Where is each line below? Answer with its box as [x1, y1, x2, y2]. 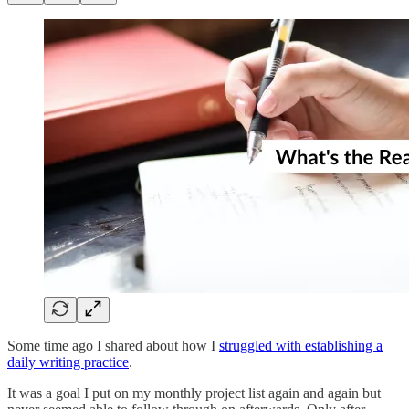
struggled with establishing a [219, 337, 383, 353]
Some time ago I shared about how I [7, 337, 219, 353]
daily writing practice [7, 353, 129, 370]
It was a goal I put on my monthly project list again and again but [7, 384, 381, 401]
